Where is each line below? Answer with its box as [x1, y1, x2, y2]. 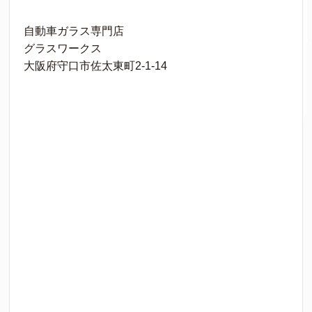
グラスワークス [24, 42, 102, 55]
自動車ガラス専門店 [24, 25, 125, 38]
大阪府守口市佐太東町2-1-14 [24, 60, 168, 72]
